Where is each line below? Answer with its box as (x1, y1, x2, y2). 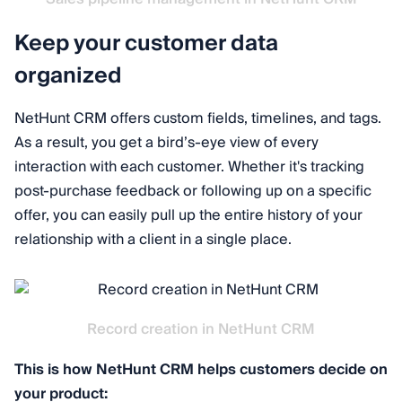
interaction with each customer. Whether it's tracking (14, 154, 364, 180)
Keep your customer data (14, 24, 278, 62)
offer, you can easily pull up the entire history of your (14, 203, 363, 229)
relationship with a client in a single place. (14, 227, 292, 253)
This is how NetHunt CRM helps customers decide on (14, 357, 388, 383)
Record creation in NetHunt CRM (87, 317, 315, 343)
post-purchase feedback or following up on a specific (14, 179, 371, 205)
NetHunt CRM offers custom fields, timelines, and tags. (14, 106, 381, 132)
